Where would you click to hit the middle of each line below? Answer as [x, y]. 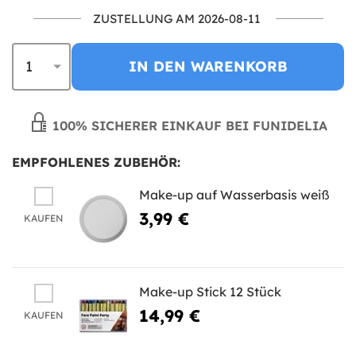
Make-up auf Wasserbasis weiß [234, 194]
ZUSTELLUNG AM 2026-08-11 [176, 18]
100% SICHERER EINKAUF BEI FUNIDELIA [188, 125]
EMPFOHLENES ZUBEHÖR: [96, 162]
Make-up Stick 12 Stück [210, 291]
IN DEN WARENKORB [208, 66]
